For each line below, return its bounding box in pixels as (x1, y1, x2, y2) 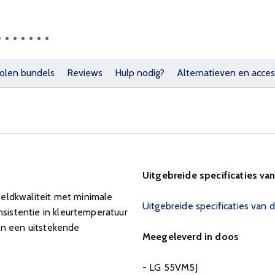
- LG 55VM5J (142, 261, 198, 273)
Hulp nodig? (115, 66, 165, 79)
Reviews (67, 66, 103, 79)
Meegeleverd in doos (142, 230, 239, 242)
